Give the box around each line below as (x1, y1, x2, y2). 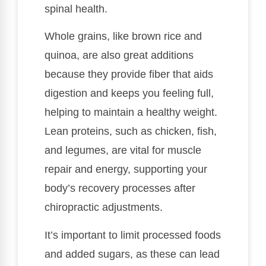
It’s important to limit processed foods (45, 229, 221, 241)
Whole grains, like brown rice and (45, 30, 202, 43)
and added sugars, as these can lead (45, 248, 220, 260)
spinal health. (45, 3, 107, 15)
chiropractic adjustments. (45, 201, 163, 214)
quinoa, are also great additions (45, 49, 194, 62)
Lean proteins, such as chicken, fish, (45, 125, 217, 138)
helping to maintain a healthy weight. (45, 106, 217, 119)
